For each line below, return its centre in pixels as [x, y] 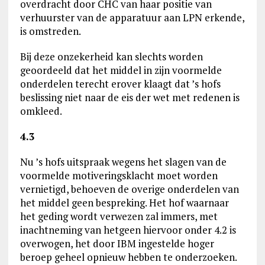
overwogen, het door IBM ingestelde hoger [117, 243]
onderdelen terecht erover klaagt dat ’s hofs [120, 84]
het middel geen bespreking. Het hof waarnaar [124, 203]
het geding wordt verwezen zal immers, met [119, 216]
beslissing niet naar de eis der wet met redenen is [130, 97]
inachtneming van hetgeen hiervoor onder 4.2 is [128, 230]
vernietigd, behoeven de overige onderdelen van [129, 189]
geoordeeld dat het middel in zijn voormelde [121, 70]
